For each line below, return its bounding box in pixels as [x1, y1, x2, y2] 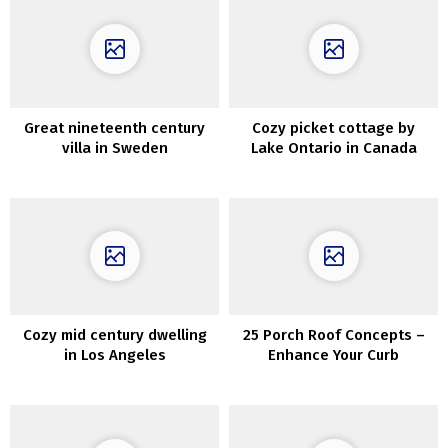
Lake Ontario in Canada [250, 138, 417, 157]
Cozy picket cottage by [252, 118, 415, 137]
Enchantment [286, 366, 381, 385]
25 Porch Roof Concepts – [242, 326, 425, 345]
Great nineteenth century [24, 118, 205, 137]
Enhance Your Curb [268, 346, 399, 365]
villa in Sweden [61, 138, 168, 157]
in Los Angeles [63, 346, 166, 365]
